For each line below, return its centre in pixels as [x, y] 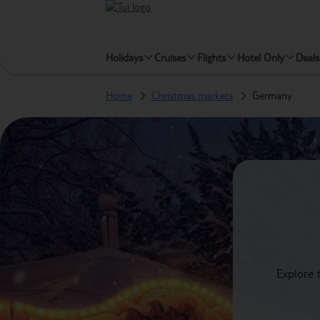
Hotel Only [261, 57]
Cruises [170, 57]
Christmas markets [192, 95]
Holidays [124, 57]
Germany [272, 95]
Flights [211, 57]
